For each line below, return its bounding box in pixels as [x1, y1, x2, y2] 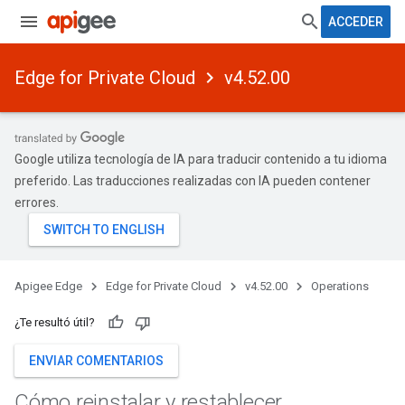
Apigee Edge [14, 279, 82, 293]
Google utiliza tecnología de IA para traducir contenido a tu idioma [14, 152, 387, 166]
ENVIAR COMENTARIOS [29, 353, 164, 368]
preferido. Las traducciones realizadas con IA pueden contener [14, 174, 371, 188]
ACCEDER [328, 14, 383, 29]
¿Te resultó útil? [14, 316, 95, 329]
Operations [311, 279, 369, 293]
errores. [14, 195, 59, 210]
